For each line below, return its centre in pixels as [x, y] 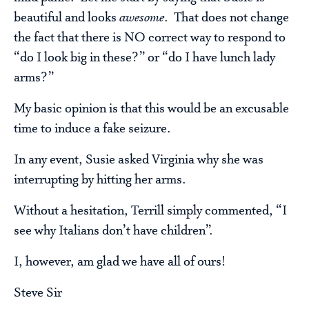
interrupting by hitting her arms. [100, 180]
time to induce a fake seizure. [92, 129]
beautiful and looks [67, 18]
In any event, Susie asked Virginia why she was [139, 160]
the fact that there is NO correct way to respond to [150, 38]
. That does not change [227, 18]
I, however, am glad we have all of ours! [120, 262]
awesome [142, 18]
